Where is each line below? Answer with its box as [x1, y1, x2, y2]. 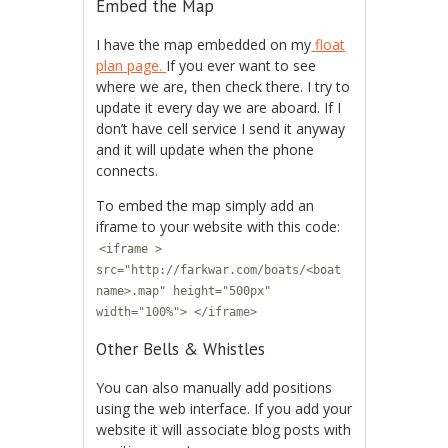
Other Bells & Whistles [96, 338, 266, 361]
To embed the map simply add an [96, 196, 315, 216]
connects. [96, 161, 159, 181]
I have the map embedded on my [96, 35, 312, 55]
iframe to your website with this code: [96, 217, 341, 237]
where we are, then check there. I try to [96, 77, 351, 97]
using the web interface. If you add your [96, 399, 353, 419]
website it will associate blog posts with [96, 420, 352, 440]
